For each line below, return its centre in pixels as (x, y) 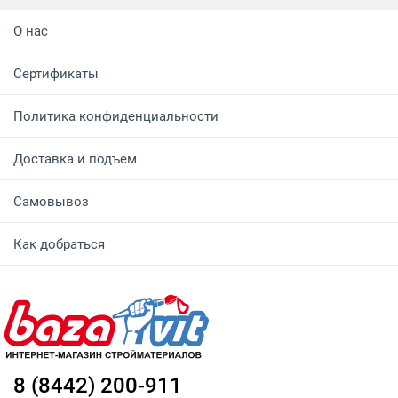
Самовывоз (51, 202)
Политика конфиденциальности (116, 116)
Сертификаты (56, 74)
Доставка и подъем (75, 159)
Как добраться (59, 244)
